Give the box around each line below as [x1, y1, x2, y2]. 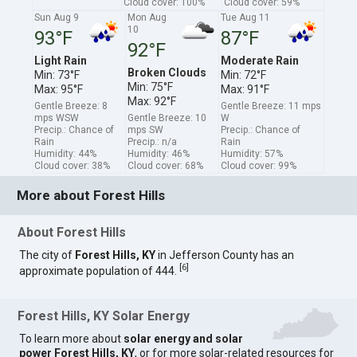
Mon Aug [127, 11, 167, 23]
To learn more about [19, 332, 124, 346]
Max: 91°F [221, 82, 270, 96]
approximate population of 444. [19, 264, 180, 277]
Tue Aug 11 [221, 11, 271, 23]
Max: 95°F [34, 82, 84, 96]
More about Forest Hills [17, 187, 166, 204]
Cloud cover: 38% [34, 159, 111, 171]
